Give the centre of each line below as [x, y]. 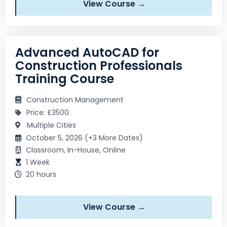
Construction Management [75, 100]
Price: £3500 [48, 112]
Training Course [65, 79]
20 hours [41, 174]
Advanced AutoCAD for [87, 52]
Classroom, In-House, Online [76, 150]
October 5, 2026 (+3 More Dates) [84, 138]
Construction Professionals [99, 65]
